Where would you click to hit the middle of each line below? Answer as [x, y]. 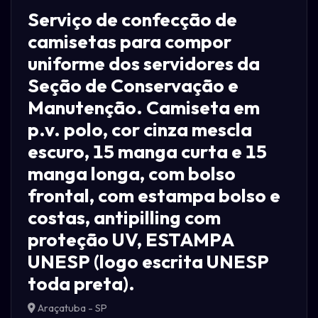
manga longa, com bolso [131, 174]
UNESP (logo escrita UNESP [148, 262]
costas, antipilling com [124, 218]
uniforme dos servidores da [143, 64]
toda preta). [81, 284]
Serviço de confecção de [132, 20]
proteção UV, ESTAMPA [130, 240]
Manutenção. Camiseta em [143, 108]
